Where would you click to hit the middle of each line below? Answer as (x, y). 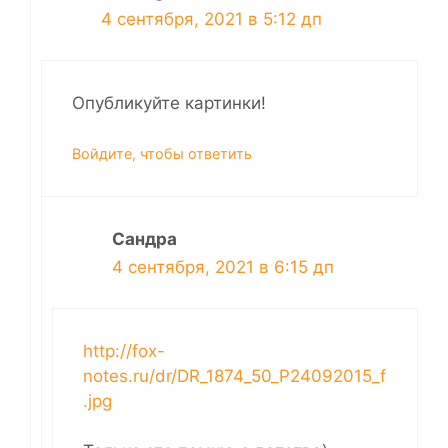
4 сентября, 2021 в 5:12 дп (211, 19)
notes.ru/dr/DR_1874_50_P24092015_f (234, 375)
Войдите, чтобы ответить (162, 154)
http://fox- (124, 350)
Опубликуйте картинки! (169, 102)
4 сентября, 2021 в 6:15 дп (223, 267)
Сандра (144, 239)
